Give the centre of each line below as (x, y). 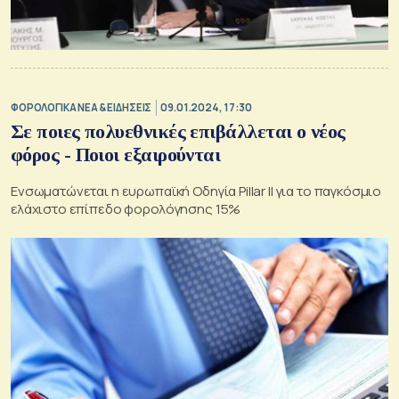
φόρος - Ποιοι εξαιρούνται (116, 154)
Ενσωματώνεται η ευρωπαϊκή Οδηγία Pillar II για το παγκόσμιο (196, 191)
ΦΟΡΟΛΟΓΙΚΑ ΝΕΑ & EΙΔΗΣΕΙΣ (81, 108)
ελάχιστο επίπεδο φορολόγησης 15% (126, 208)
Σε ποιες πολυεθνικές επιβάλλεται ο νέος (178, 131)
